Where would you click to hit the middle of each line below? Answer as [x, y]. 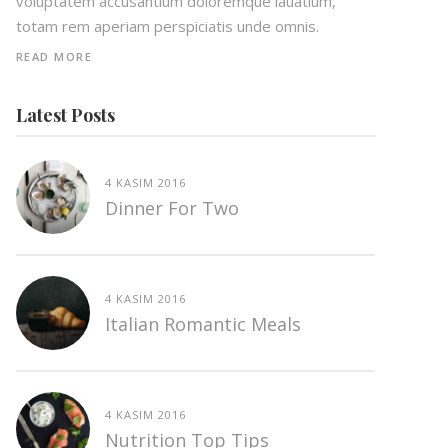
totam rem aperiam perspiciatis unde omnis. [167, 26]
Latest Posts [65, 115]
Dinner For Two [171, 208]
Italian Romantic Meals [202, 324]
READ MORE [54, 57]
